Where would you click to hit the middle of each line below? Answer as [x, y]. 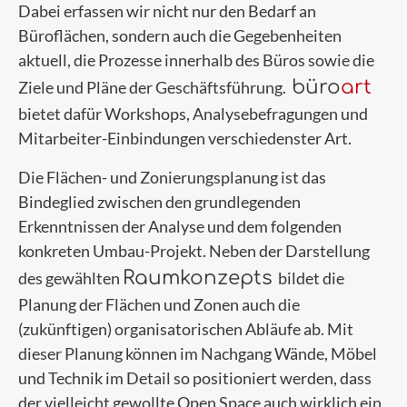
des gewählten [70, 278]
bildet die [311, 278]
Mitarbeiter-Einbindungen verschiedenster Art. [185, 139]
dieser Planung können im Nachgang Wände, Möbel [198, 353]
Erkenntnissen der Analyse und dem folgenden [180, 226]
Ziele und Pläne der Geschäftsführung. [155, 88]
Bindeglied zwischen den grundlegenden [159, 201]
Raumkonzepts [200, 278]
